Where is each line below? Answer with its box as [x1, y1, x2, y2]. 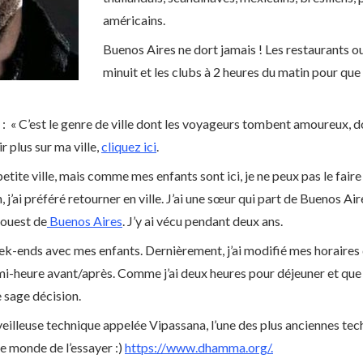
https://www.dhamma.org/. [125, 340, 273, 356]
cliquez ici [101, 139, 156, 155]
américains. [103, 12, 165, 28]
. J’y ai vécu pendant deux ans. [122, 213, 283, 229]
